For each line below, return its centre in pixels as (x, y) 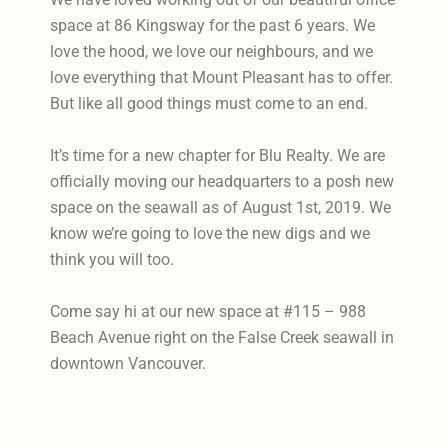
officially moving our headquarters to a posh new (222, 181)
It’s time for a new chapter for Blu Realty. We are (218, 155)
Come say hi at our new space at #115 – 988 (208, 311)
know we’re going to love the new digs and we (210, 233)
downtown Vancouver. (128, 363)
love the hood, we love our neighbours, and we (212, 51)
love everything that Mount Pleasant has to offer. (222, 77)
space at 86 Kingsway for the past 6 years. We (213, 25)
